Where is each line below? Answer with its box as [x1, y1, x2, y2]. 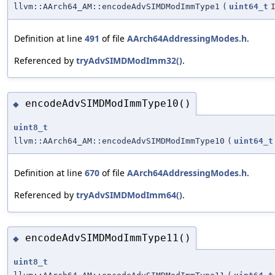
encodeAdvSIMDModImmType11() [25, 232, 191, 244]
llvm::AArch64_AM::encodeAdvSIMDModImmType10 [14, 136, 225, 145]
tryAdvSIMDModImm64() [76, 188, 182, 201]
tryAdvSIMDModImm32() [76, 55, 182, 66]
